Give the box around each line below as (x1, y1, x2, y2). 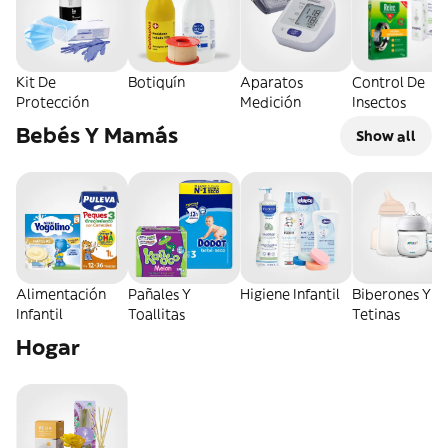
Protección (16, 93, 89, 112)
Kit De (16, 73, 56, 92)
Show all (356, 127, 416, 146)
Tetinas (352, 305, 400, 324)
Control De (352, 73, 425, 92)
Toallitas (128, 305, 185, 324)
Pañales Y (128, 285, 191, 304)
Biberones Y (352, 285, 431, 304)
